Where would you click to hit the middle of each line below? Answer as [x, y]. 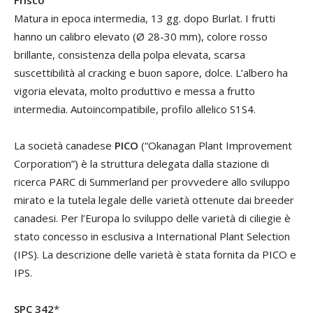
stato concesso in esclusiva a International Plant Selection [152, 236]
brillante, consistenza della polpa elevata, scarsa [130, 54]
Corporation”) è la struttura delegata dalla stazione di [141, 163]
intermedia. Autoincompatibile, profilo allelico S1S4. [135, 109]
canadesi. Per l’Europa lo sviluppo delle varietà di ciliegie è [152, 218]
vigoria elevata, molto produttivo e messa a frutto [134, 91]
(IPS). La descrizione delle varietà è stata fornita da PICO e [155, 254]
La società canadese [64, 145]
